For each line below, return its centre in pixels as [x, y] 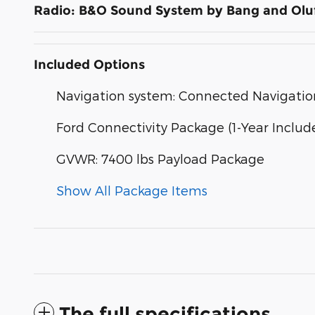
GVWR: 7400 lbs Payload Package [160, 158]
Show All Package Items [132, 190]
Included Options [89, 64]
